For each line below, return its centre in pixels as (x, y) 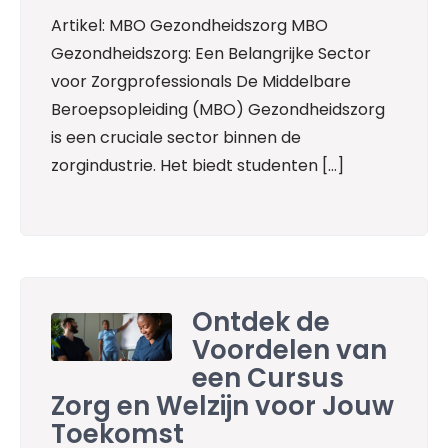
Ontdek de (261, 321)
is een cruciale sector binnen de (176, 137)
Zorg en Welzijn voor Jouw (222, 405)
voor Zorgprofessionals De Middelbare (201, 81)
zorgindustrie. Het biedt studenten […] (197, 165)
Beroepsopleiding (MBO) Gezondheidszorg (218, 109)
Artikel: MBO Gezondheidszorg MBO (189, 25)
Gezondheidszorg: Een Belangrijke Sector (211, 53)
